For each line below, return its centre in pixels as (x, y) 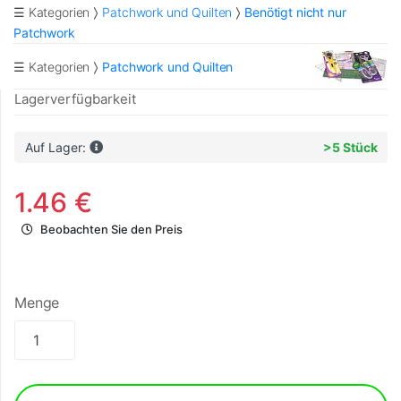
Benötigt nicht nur (295, 13)
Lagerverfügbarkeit (75, 99)
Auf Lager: (57, 148)
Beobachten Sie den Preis (111, 230)
